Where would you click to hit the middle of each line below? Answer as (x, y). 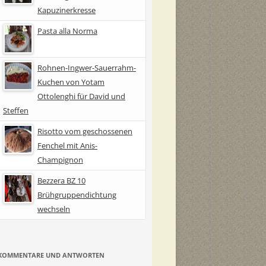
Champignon (60, 159)
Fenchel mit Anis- (67, 145)
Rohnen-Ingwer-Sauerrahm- (87, 67)
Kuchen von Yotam (71, 82)
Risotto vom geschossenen (85, 131)
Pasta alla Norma (67, 31)
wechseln (54, 209)
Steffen (16, 110)
